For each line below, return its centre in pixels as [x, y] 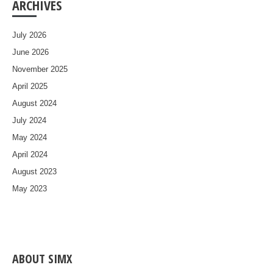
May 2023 [30, 188]
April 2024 [30, 154]
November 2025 [40, 69]
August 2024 [34, 103]
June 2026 [30, 52]
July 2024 [29, 120]
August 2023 [34, 171]
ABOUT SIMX [42, 258]
